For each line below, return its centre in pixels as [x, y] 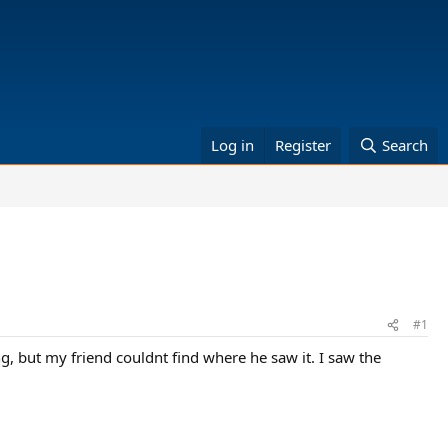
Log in [233, 145]
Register [303, 145]
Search [405, 145]
